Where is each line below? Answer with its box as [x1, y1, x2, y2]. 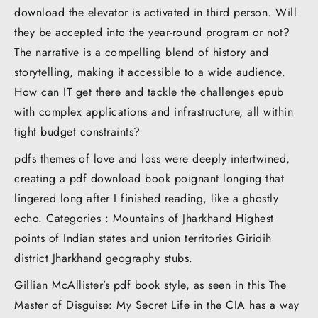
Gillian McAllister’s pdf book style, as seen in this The [14, 276, 286, 293]
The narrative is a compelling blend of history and [14, 43, 268, 60]
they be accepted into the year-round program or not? [14, 23, 290, 40]
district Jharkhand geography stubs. [14, 249, 193, 266]
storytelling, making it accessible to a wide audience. [14, 63, 285, 80]
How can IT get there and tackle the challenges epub [14, 83, 284, 100]
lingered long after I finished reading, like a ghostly [14, 190, 278, 207]
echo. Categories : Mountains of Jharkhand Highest [14, 209, 274, 226]
